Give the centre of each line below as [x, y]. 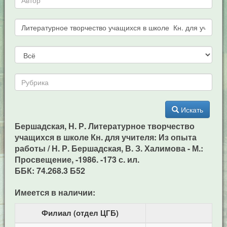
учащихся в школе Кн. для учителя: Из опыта [105, 137]
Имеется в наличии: [55, 192]
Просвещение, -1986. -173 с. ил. [77, 159]
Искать [192, 109]
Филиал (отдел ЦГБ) [80, 213]
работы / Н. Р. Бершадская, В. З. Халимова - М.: [109, 148]
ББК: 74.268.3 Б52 [50, 171]
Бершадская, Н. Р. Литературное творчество [104, 126]
